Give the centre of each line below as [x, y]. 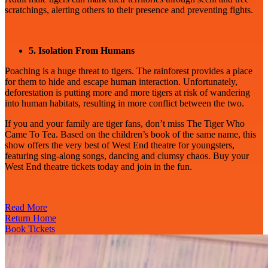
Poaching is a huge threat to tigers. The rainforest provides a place [129, 71]
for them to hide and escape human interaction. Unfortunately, [121, 82]
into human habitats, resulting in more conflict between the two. [126, 103]
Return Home [31, 218]
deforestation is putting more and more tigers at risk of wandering [127, 93]
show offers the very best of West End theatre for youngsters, [120, 145]
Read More [26, 208]
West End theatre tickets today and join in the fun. [98, 167]
